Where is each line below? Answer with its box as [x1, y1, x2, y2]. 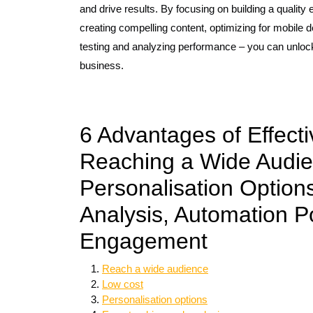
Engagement [80, 228, 208, 254]
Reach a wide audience [102, 263, 208, 275]
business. [80, 59, 124, 71]
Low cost [102, 278, 143, 290]
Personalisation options [102, 293, 208, 305]
